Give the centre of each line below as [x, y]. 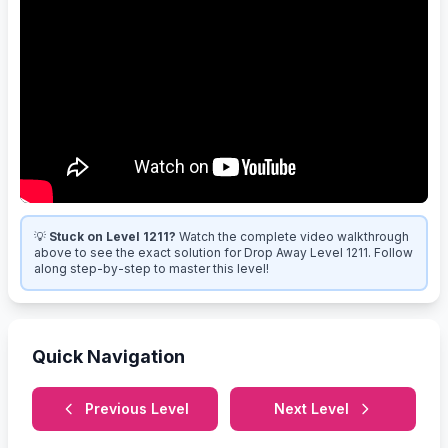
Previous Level [137, 408]
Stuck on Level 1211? [112, 236]
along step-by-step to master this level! [151, 268]
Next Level [311, 408]
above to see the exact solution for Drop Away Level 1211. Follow [223, 252]
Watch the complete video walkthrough [294, 236]
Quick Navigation [108, 356]
